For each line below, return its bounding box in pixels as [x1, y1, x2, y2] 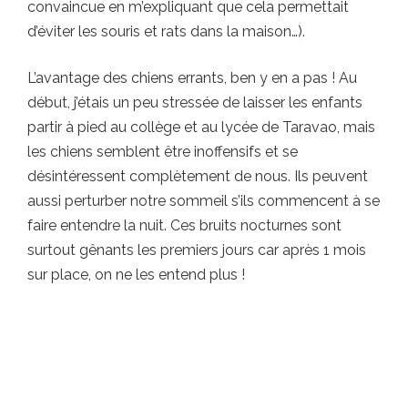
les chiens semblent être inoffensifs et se [27, 142, 298, 160]
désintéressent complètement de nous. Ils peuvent [27, 167, 368, 185]
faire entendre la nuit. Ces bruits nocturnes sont [27, 216, 342, 234]
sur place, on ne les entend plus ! [27, 265, 245, 283]
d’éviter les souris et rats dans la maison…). [27, 22, 305, 40]
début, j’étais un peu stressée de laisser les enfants [27, 93, 362, 111]
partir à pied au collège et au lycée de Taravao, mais [27, 117, 375, 136]
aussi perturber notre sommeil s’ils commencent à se [27, 191, 380, 209]
